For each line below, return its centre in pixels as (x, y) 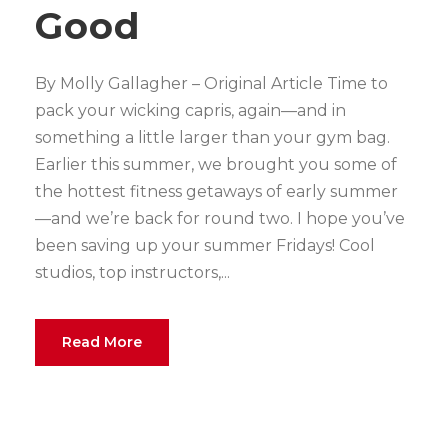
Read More (102, 341)
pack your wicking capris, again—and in (190, 110)
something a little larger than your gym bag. (212, 137)
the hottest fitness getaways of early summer (216, 191)
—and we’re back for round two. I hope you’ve (220, 218)
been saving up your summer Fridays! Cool (205, 245)
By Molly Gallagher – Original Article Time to (211, 83)
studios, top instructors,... (132, 272)
